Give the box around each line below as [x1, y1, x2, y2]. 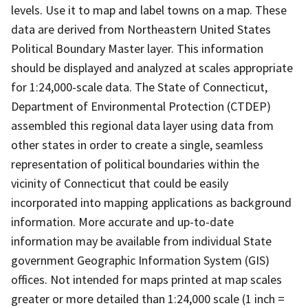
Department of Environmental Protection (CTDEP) [11, 98, 271, 114]
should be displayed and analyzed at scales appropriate [11, 59, 293, 76]
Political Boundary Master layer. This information [11, 40, 263, 56]
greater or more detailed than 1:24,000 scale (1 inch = [11, 290, 285, 307]
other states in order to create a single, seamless [11, 136, 263, 153]
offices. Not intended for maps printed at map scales [11, 271, 282, 287]
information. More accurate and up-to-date [11, 213, 234, 230]
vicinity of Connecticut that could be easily [11, 175, 228, 191]
